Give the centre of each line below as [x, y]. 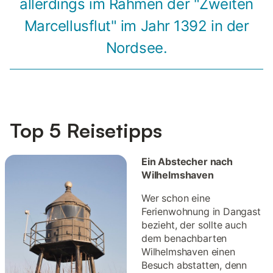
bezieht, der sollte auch [194, 225]
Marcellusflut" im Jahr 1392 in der [136, 26]
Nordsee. [136, 48]
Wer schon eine [176, 198]
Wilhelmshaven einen [188, 252]
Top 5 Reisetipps [86, 131]
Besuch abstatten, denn [194, 265]
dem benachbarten [184, 239]
